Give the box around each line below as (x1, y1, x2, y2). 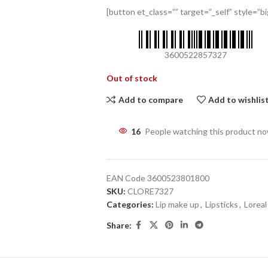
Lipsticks (205, 199, 238, 209)
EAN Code (106, 173, 147, 183)
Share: (106, 220, 132, 230)
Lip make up (155, 199, 199, 209)
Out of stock (106, 73, 157, 83)
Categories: (106, 199, 154, 209)
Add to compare (118, 94, 183, 105)
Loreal (243, 199, 267, 209)
